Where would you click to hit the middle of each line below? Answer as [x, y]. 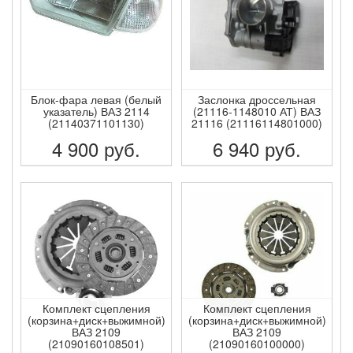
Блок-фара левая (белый [96, 99]
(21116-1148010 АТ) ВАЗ [257, 111]
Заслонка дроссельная [257, 99]
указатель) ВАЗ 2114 [96, 111]
